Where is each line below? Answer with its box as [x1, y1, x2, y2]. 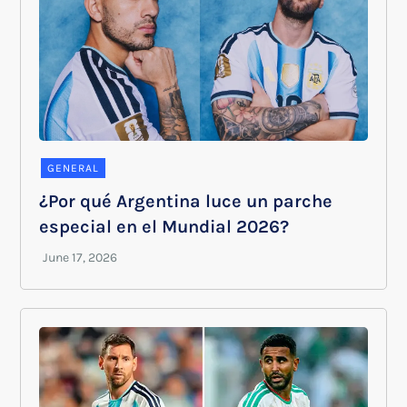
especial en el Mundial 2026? [39, 215, 290, 237]
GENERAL [47, 161, 100, 174]
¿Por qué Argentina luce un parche [39, 190, 333, 212]
